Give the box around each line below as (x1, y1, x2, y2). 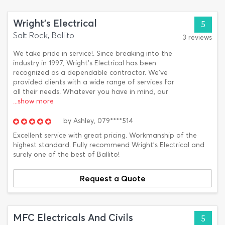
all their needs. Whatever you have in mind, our (13, 87, 168, 96)
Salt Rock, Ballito (13, 31, 74, 40)
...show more (13, 97, 54, 105)
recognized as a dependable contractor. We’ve (13, 68, 168, 77)
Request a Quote (79, 173, 146, 183)
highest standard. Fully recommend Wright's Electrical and (13, 141, 204, 149)
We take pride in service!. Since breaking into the (13, 49, 172, 58)
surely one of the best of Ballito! (13, 150, 120, 159)
